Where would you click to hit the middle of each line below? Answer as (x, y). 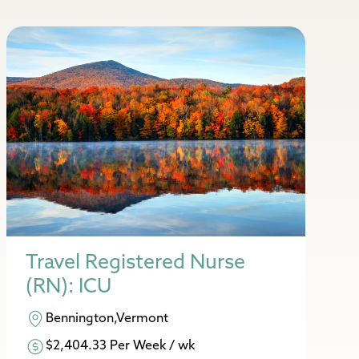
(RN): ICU (68, 286)
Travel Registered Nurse (135, 262)
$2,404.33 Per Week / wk (120, 345)
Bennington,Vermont (107, 318)
